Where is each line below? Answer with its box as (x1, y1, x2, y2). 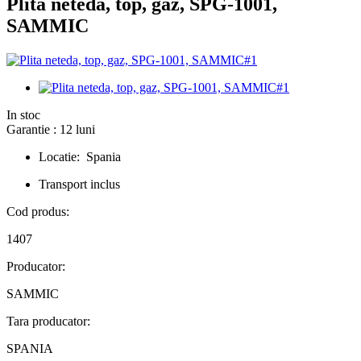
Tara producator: (6, 314, 90, 329)
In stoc (6, 108, 40, 122)
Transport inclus (39, 177, 120, 192)
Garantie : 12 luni (6, 122, 95, 137)
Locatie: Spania (39, 150, 121, 164)
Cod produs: (6, 205, 69, 219)
